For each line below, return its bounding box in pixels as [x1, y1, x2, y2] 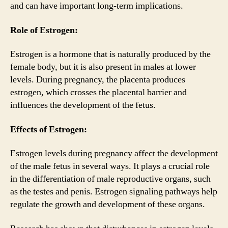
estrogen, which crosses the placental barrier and [10, 87, 187, 98]
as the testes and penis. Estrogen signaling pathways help [10, 186, 217, 197]
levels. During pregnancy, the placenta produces [10, 74, 185, 85]
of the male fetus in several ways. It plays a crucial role [10, 160, 210, 172]
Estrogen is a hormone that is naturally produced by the [10, 48, 211, 60]
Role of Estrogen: [10, 24, 78, 36]
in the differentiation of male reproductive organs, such [10, 173, 211, 185]
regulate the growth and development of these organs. [10, 198, 205, 210]
